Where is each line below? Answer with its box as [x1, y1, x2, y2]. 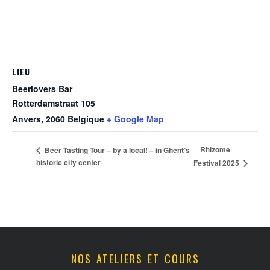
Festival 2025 [193, 157, 242, 169]
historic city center [36, 157, 101, 168]
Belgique [67, 113, 104, 125]
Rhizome [200, 144, 231, 155]
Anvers [12, 113, 41, 125]
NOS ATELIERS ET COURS [71, 250, 199, 266]
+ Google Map [107, 113, 164, 125]
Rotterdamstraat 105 [12, 97, 95, 109]
